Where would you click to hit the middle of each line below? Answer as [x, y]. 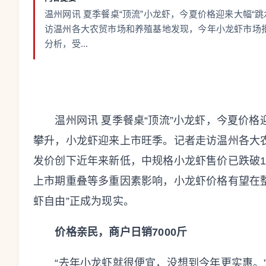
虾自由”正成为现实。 [84, 201]
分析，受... [66, 44]
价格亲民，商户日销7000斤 [116, 232]
